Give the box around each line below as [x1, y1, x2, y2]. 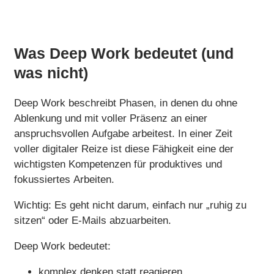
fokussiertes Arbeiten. [14, 173, 114, 185]
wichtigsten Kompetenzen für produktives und [14, 158, 222, 170]
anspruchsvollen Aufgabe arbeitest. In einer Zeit [14, 127, 232, 139]
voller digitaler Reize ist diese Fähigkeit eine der [14, 143, 234, 155]
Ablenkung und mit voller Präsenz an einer [14, 112, 207, 124]
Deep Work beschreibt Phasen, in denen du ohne [14, 97, 237, 109]
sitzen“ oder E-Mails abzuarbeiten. [14, 214, 171, 226]
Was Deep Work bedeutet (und [14, 44, 234, 62]
